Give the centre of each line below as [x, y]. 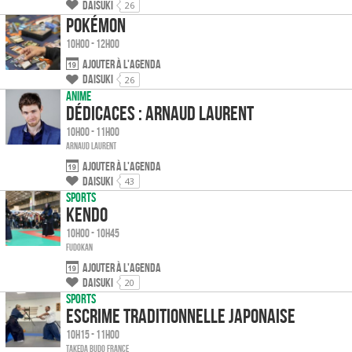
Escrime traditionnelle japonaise [181, 315]
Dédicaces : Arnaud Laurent [160, 113]
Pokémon [96, 26]
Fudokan [79, 247]
